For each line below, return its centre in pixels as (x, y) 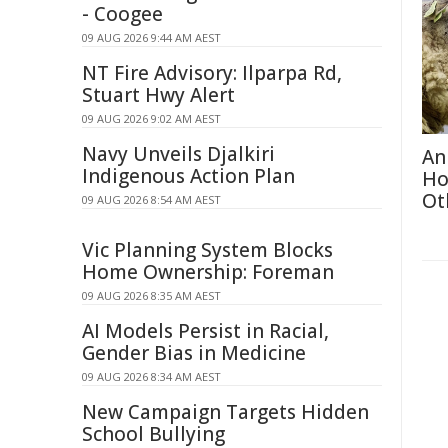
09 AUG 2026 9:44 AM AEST (151, 37)
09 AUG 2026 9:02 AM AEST (151, 118)
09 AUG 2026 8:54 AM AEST (151, 199)
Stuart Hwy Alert (158, 95)
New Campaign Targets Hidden (225, 412)
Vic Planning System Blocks (207, 250)
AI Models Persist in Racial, (205, 331)
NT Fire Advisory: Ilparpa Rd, (212, 73)
